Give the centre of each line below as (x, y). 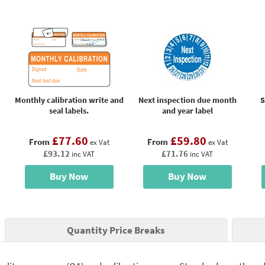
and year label (187, 110)
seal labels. (69, 110)
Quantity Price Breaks (116, 230)
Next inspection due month (187, 100)
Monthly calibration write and (69, 100)
